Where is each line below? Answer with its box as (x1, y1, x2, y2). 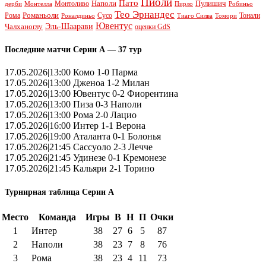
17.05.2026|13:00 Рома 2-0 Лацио (5, 110, 137, 121)
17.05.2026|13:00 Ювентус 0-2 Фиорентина (5, 88, 178, 99)
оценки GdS (135, 22, 170, 31)
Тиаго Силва (177, 11, 213, 19)
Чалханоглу (5, 22, 43, 31)
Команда (38, 211, 76, 222)
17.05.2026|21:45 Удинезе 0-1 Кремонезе (5, 153, 166, 163)
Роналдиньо (61, 11, 95, 19)
